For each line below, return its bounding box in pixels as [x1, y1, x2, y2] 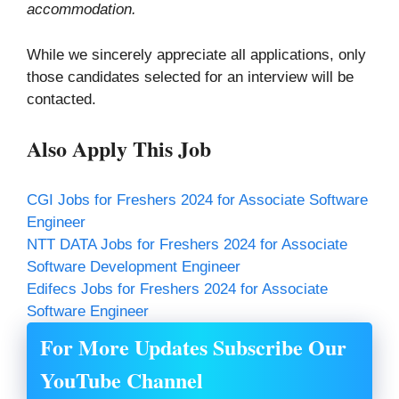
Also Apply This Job [27, 133, 211, 165]
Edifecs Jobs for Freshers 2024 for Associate [27, 280, 328, 297]
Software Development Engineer [27, 257, 240, 275]
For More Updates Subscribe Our [40, 330, 346, 362]
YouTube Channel [40, 363, 203, 395]
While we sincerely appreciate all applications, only [27, 45, 366, 63]
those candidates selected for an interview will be [27, 68, 354, 85]
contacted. [27, 90, 96, 108]
